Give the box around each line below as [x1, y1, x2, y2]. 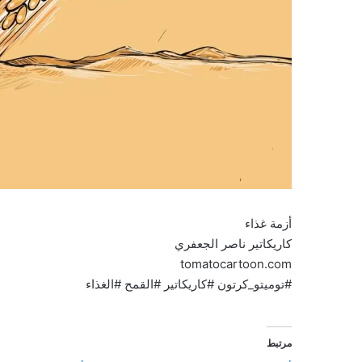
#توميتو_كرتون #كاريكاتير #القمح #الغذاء [86, 276, 292, 293]
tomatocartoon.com [180, 256, 292, 272]
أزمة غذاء [245, 216, 292, 232]
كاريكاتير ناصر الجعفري [175, 236, 292, 252]
